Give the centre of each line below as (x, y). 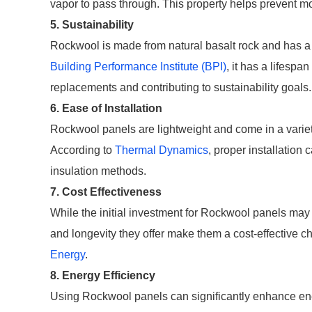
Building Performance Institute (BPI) (138, 67)
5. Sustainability (92, 25)
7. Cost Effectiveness (106, 192)
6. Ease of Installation (106, 108)
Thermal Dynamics (162, 150)
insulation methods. (98, 171)
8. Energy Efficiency (103, 275)
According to (83, 150)
